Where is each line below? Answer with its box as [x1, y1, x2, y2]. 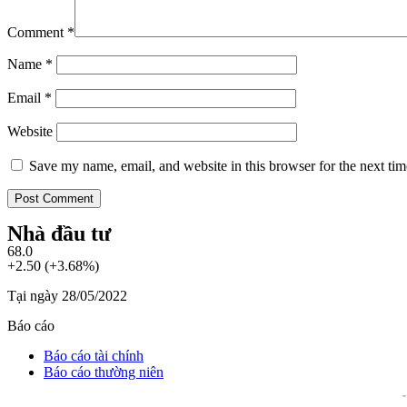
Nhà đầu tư [7, 221, 111, 245]
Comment [7, 24, 67, 40]
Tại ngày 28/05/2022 [7, 287, 127, 303]
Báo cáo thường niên [44, 363, 164, 380]
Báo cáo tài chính [44, 347, 144, 363]
